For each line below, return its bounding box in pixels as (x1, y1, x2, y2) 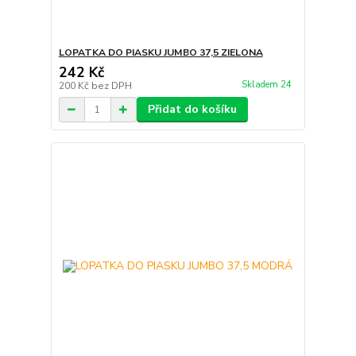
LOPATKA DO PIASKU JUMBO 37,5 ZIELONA (58, 46, 263, 60)
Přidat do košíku (147, 102, 237, 118)
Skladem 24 (241, 78, 294, 91)
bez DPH (91, 79, 132, 93)
